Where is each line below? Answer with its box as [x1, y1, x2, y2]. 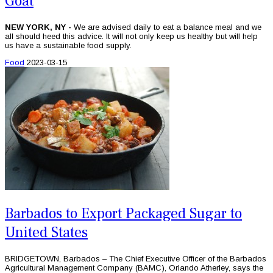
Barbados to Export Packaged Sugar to [5, 204, 242, 223]
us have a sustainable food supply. [5, 40, 132, 50]
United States [5, 222, 88, 242]
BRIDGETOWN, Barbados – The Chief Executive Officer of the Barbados [5, 253, 266, 263]
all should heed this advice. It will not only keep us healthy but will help [5, 31, 258, 41]
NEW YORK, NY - [5, 22, 74, 32]
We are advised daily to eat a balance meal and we [74, 22, 261, 32]
